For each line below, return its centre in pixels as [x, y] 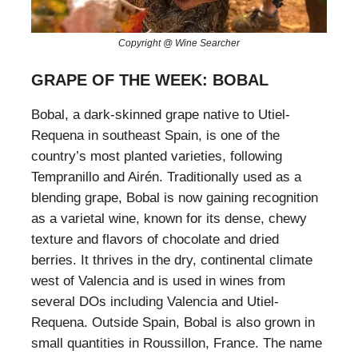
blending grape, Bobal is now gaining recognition [175, 198]
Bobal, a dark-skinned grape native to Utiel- [161, 115]
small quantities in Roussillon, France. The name [177, 344]
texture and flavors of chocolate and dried [155, 240]
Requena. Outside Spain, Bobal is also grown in [173, 323]
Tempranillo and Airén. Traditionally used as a [166, 177]
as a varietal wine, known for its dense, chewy [169, 219]
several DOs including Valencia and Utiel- [155, 302]
